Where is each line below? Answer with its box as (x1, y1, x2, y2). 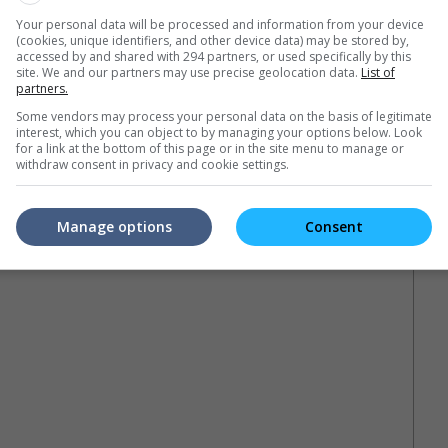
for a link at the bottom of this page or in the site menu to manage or (16, 139, 404, 157)
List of (361, 63, 395, 81)
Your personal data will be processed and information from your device (16, 15, 424, 33)
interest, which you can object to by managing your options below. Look (16, 123, 422, 141)
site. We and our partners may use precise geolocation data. (16, 63, 361, 81)
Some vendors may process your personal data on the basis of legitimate (16, 107, 432, 125)
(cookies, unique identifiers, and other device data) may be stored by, (16, 31, 409, 49)
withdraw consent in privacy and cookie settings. (16, 155, 289, 173)
